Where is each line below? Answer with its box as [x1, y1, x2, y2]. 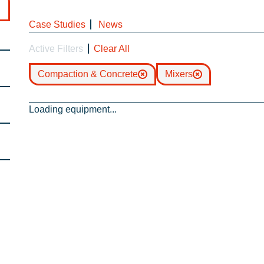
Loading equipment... [29, 104, 117, 114]
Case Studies [29, 19, 86, 29]
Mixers [165, 69, 193, 79]
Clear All [94, 44, 130, 54]
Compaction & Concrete [38, 69, 138, 79]
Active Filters [29, 44, 84, 54]
